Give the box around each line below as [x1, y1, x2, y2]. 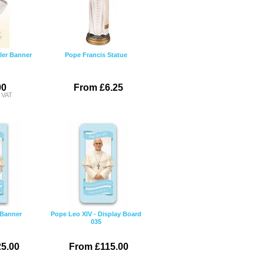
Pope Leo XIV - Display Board [51, 210, 141, 217]
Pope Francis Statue [65, 51, 127, 58]
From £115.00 [68, 242, 128, 252]
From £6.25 [74, 82, 123, 93]
